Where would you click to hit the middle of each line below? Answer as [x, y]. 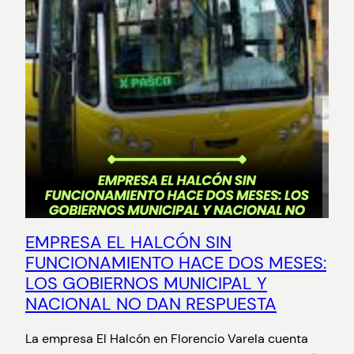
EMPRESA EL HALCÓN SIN [128, 243]
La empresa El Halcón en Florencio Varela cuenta [167, 339]
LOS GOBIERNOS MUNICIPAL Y [146, 284]
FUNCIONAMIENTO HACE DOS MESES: [176, 263]
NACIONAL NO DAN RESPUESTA [151, 304]
